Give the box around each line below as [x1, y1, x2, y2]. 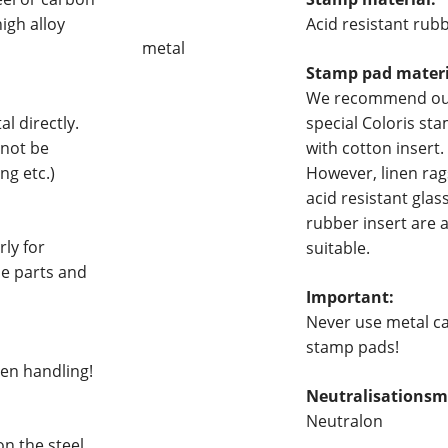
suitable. [306, 236, 371, 259]
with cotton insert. [306, 136, 445, 159]
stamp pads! [306, 335, 400, 358]
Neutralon [306, 409, 384, 432]
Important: [306, 285, 395, 308]
